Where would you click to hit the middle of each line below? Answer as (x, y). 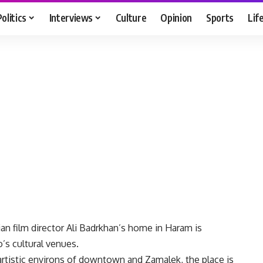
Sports (220, 17)
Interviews (71, 17)
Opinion (176, 17)
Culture (131, 17)
